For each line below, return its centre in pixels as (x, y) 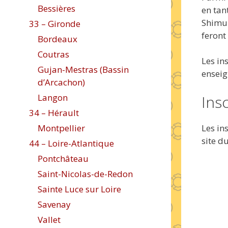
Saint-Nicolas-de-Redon (85, 174)
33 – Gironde (55, 24)
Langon (53, 97)
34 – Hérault (54, 113)
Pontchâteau (63, 159)
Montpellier (61, 128)
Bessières (56, 8)
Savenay (54, 204)
